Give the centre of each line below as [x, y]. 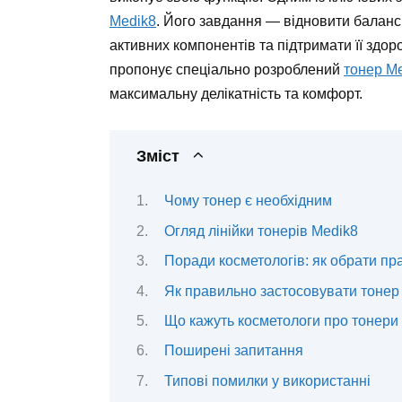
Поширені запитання [233, 351]
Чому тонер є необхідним [248, 201]
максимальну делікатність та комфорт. [236, 93]
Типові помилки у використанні [267, 380]
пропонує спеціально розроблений [227, 69]
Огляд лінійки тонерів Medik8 [261, 231]
